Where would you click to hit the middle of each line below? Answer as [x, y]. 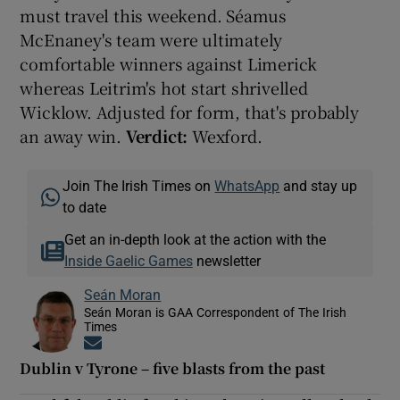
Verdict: [157, 135]
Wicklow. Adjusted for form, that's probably [189, 111]
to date [85, 207]
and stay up [319, 185]
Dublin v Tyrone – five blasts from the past [173, 368]
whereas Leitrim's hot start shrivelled [164, 87]
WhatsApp [247, 185]
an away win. [73, 135]
